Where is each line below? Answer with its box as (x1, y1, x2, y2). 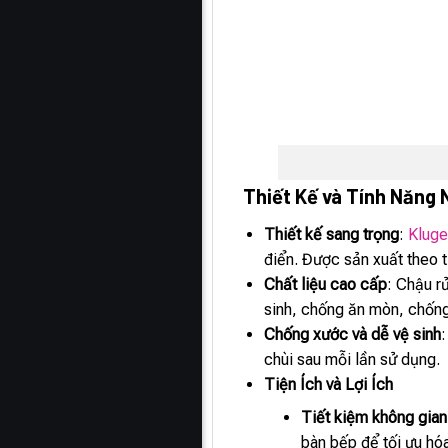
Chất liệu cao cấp (264, 274, 388, 294)
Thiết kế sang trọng (264, 224, 400, 244)
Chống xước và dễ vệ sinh (264, 324, 442, 344)
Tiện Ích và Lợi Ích (264, 374, 394, 394)
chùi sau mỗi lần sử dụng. (264, 349, 441, 369)
